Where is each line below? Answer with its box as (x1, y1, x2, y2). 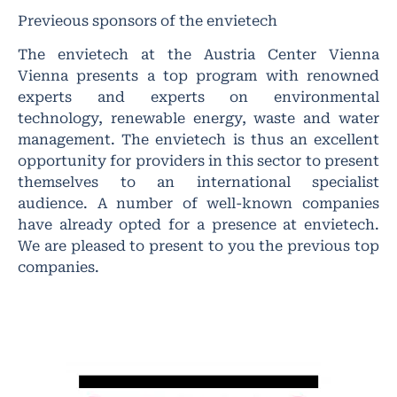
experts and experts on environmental (18, 88, 379, 105)
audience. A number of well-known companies (18, 194, 379, 212)
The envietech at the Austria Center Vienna (18, 45, 379, 63)
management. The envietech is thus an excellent (18, 130, 379, 148)
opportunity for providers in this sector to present (18, 152, 379, 169)
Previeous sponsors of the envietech (18, 12, 277, 29)
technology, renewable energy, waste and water (18, 109, 379, 127)
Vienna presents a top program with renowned (18, 66, 379, 84)
